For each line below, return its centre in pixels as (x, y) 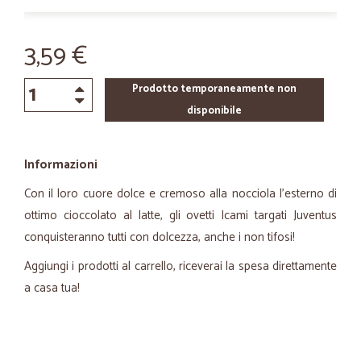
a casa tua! (54, 288)
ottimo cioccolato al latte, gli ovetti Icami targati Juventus (180, 216)
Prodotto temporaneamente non (214, 89)
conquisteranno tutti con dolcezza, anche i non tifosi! (161, 237)
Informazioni (61, 165)
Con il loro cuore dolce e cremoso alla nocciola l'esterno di (180, 194)
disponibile (214, 111)
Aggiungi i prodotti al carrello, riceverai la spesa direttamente (180, 266)
